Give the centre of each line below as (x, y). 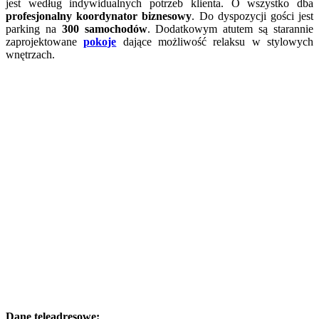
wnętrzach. (30, 55)
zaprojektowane (45, 42)
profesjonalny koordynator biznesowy (99, 16)
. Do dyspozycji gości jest (253, 16)
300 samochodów (104, 29)
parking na (34, 29)
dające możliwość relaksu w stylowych (215, 42)
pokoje (100, 42)
